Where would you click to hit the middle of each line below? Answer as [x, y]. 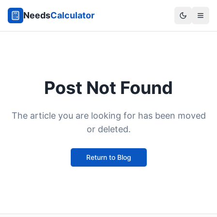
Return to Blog [108, 157]
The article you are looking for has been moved [108, 116]
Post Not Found [108, 88]
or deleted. [108, 129]
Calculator [72, 15]
